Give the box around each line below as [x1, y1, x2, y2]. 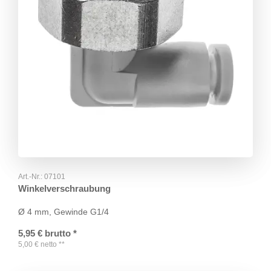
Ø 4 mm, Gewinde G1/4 [18, 206, 109, 217]
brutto [45, 227, 71, 238]
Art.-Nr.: [18, 172, 44, 181]
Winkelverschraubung [18, 183, 111, 194]
